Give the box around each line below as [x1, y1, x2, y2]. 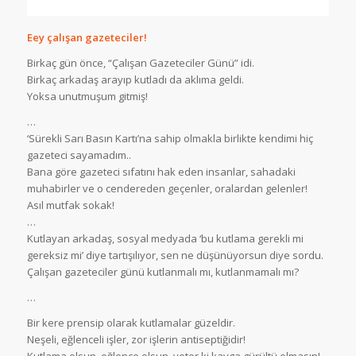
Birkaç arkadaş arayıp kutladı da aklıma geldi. [26, 72, 244, 87]
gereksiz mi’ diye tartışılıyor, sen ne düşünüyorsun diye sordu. [26, 247, 323, 262]
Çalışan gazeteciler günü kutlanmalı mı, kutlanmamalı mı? [26, 264, 299, 279]
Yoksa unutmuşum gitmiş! [26, 88, 148, 103]
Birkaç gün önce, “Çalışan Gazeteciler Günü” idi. [26, 55, 254, 70]
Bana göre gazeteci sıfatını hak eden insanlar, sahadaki [26, 164, 296, 179]
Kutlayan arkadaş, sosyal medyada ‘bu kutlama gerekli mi [26, 230, 304, 246]
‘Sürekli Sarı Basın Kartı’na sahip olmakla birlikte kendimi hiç [26, 130, 313, 145]
